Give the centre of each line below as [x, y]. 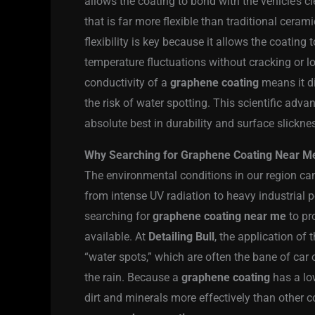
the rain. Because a [133, 278]
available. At [116, 237]
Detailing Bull [181, 237]
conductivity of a [127, 83]
